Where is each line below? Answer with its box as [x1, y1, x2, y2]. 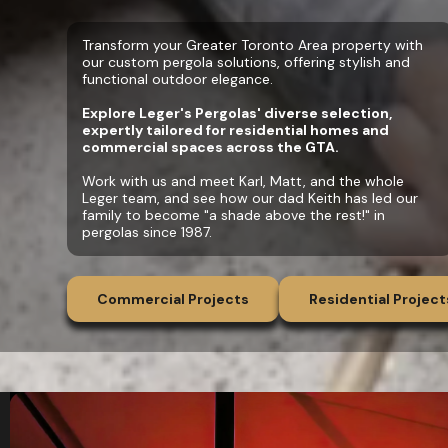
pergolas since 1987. [82, 223, 212, 241]
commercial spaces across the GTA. [82, 138, 339, 156]
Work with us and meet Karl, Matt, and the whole [82, 172, 404, 190]
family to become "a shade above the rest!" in [82, 206, 385, 224]
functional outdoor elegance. [82, 70, 273, 88]
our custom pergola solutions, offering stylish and [82, 53, 410, 71]
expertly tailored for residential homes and [82, 121, 389, 139]
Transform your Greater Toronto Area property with [82, 36, 423, 54]
